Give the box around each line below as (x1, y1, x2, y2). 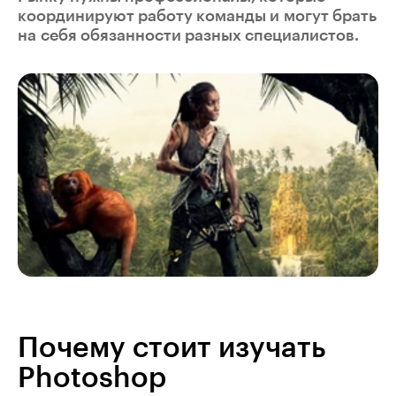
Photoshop (18, 363, 166, 392)
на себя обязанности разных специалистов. (18, 27, 359, 44)
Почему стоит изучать (18, 333, 326, 362)
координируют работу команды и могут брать (18, 8, 377, 25)
